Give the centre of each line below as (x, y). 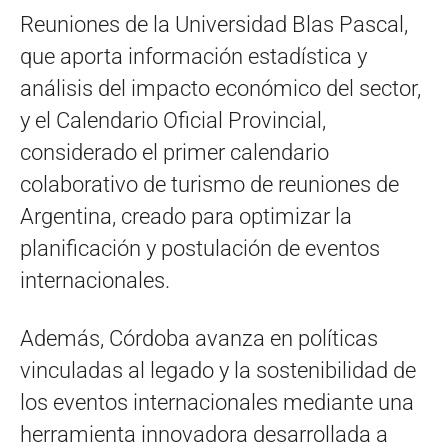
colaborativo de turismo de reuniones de (209, 184)
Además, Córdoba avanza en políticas (199, 338)
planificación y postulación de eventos (200, 248)
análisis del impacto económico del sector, (220, 88)
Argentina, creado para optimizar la (186, 216)
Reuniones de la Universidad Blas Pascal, (214, 24)
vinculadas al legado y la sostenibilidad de (218, 370)
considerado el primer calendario (174, 152)
